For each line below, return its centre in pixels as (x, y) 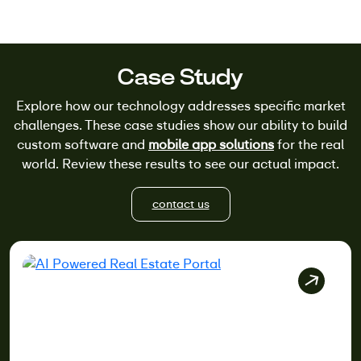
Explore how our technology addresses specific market (180, 106)
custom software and (83, 144)
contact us (180, 203)
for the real (309, 144)
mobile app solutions (211, 144)
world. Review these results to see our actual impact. (180, 164)
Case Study (180, 77)
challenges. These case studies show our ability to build (180, 125)
